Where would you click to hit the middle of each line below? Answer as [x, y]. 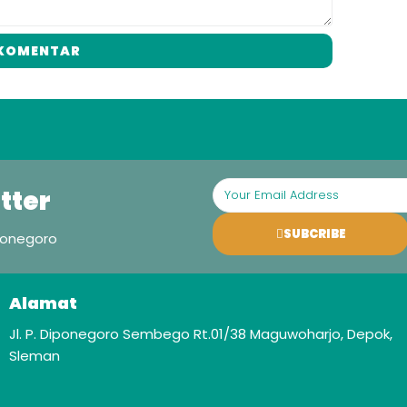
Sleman [35, 356]
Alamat [43, 303]
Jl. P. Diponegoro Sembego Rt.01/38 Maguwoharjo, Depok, [201, 334]
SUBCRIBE [314, 234]
